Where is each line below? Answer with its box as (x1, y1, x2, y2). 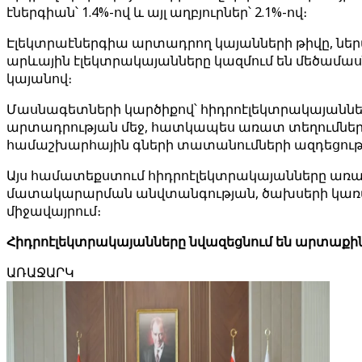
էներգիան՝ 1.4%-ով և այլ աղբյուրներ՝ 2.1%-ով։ (6, 3, 307, 21)
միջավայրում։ (6, 202, 101, 220)
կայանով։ (6, 69, 72, 87)
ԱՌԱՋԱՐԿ (6, 263, 74, 281)
